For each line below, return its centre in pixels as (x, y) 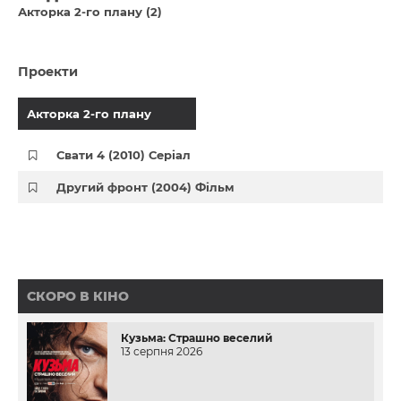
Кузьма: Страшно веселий (197, 338)
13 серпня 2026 (162, 351)
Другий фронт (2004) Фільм (146, 187)
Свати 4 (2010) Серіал (124, 155)
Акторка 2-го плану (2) (90, 12)
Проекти (48, 72)
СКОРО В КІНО (78, 296)
